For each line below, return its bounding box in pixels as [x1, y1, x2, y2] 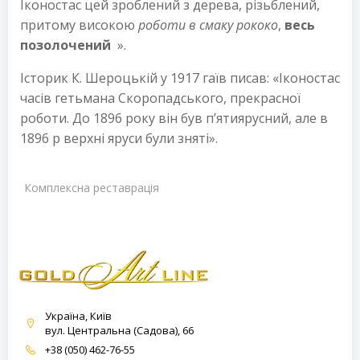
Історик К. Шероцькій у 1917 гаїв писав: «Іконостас [20, 68, 340, 87]
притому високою [20, 15, 138, 34]
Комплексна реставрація [24, 179, 159, 195]
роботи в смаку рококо [138, 15, 278, 34]
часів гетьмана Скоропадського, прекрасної [20, 88, 301, 107]
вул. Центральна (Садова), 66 [45, 322, 194, 337]
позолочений [20, 35, 111, 54]
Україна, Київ [45, 308, 112, 323]
